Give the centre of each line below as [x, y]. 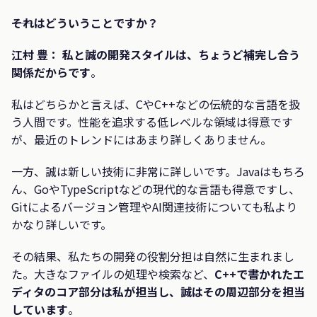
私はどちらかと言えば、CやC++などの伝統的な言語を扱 [156, 104]
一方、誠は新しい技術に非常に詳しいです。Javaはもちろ [158, 172]
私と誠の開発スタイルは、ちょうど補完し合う [181, 55]
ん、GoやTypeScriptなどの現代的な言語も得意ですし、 [156, 189]
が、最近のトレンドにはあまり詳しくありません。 [142, 140]
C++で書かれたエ [259, 274]
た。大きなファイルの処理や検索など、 [113, 274]
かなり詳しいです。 [62, 225]
